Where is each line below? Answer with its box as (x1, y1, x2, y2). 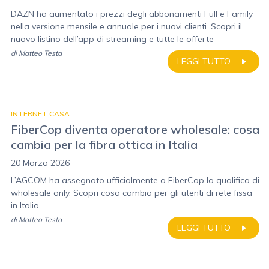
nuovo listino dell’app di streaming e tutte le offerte (11, 34, 214, 44)
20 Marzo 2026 (11, 157, 70, 168)
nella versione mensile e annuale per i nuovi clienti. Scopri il (11, 21, 242, 32)
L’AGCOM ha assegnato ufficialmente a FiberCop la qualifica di (11, 175, 259, 186)
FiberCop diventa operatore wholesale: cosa (11, 122, 259, 137)
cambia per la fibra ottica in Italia (11, 137, 198, 152)
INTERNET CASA (11, 109, 70, 118)
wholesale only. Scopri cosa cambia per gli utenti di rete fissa (11, 187, 252, 198)
